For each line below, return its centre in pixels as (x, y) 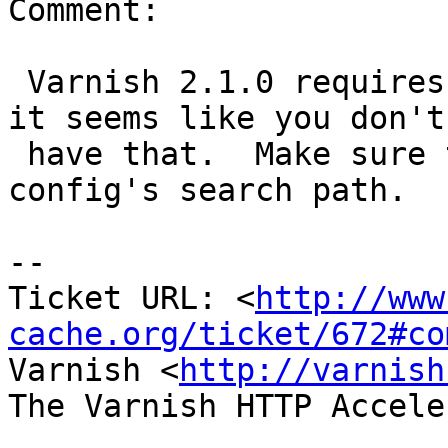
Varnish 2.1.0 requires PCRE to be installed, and (17, 82)
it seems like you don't (226, 118)
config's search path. (207, 190)
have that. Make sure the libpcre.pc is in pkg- (17, 154)
